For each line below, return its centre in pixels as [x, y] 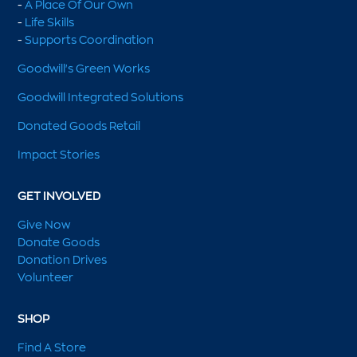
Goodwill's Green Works [84, 69]
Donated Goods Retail [79, 126]
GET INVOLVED [59, 196]
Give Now [44, 225]
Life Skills [50, 22]
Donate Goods [59, 242]
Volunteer [46, 277]
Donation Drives [63, 260]
